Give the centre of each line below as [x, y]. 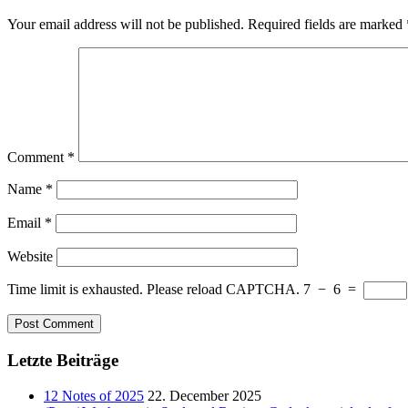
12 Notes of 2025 [94, 395]
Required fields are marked [327, 25]
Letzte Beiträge [63, 361]
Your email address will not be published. [126, 25]
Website [30, 257]
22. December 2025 [204, 395]
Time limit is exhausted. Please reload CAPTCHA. [153, 290]
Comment [37, 158]
